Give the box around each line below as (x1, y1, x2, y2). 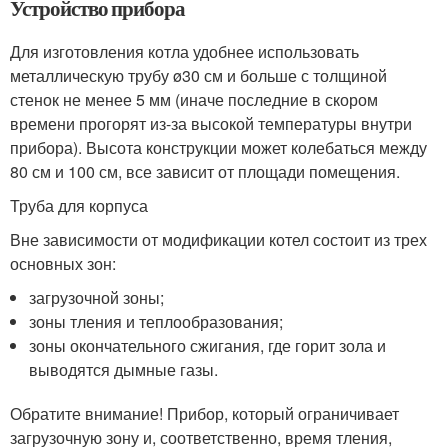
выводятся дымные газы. (29, 358, 219, 381)
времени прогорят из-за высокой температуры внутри (10, 112, 412, 135)
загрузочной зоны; (29, 286, 165, 309)
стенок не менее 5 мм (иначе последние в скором (10, 88, 378, 111)
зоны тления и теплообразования (29, 310, 280, 333)
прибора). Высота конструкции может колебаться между (10, 136, 427, 159)
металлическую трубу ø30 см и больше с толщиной (10, 64, 387, 87)
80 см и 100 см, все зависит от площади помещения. (10, 160, 400, 183)
